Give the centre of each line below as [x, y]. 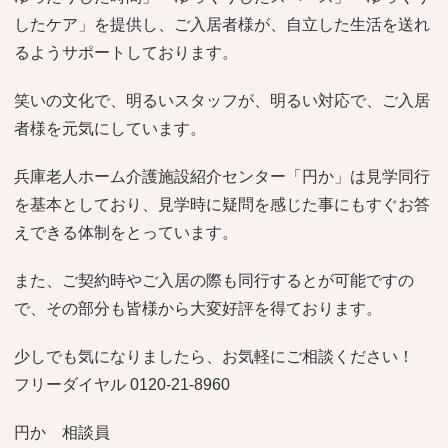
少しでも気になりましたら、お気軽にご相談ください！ [222, 356]
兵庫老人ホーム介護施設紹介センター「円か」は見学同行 [222, 176]
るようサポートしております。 [126, 52]
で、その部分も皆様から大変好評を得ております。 [198, 308]
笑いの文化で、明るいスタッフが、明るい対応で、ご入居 [222, 100]
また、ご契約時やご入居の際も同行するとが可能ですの [214, 280]
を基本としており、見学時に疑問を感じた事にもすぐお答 [222, 204]
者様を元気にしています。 [110, 128]
